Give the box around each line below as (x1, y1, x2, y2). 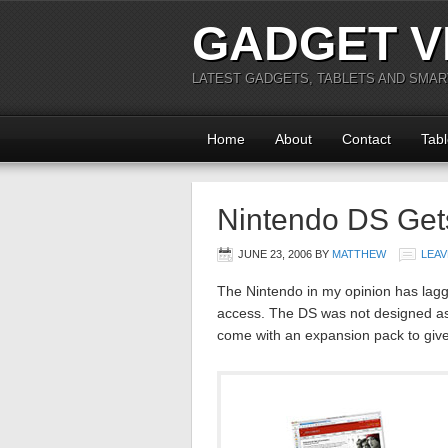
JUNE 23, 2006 (238, 248, 312, 260)
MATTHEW (332, 248, 386, 260)
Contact (342, 131, 391, 147)
